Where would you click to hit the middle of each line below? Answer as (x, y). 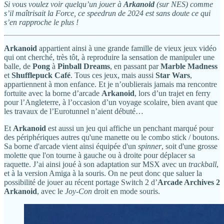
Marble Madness (189, 66)
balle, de (18, 66)
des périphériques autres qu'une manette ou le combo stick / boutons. (112, 137)
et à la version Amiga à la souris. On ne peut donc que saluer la (103, 173)
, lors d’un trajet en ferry (172, 93)
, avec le (51, 191)
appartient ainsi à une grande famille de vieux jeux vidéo (127, 48)
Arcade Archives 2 (189, 182)
